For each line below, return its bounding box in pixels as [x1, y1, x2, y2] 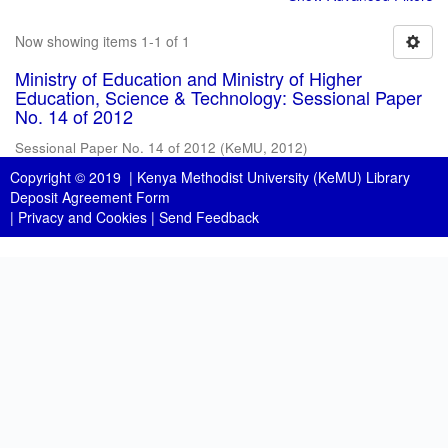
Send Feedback [159, 207, 259, 227]
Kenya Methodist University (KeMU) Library [137, 167, 410, 187]
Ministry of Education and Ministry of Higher [15, 65, 362, 91]
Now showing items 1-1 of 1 [15, 31, 190, 51]
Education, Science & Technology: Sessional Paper [15, 84, 422, 110]
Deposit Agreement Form [10, 187, 170, 207]
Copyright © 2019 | [10, 167, 137, 187]
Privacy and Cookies [18, 207, 147, 227]
